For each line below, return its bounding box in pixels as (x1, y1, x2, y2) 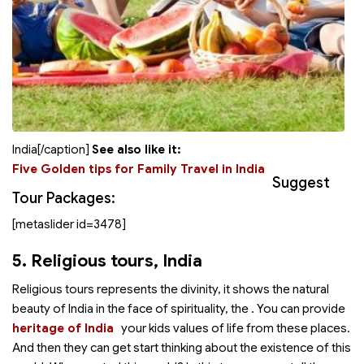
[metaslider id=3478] (12, 217, 126, 232)
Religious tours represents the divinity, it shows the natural (12, 282, 329, 297)
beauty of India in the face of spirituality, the (12, 301, 251, 316)
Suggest (272, 174, 330, 192)
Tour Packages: (12, 189, 115, 207)
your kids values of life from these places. (121, 321, 350, 336)
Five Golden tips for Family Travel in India (12, 162, 265, 176)
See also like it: (92, 142, 184, 157)
